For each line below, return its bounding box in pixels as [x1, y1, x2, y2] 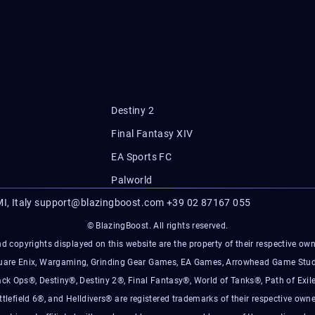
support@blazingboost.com [34, 197, 165, 208]
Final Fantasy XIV [111, 128, 193, 139]
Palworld [111, 174, 153, 186]
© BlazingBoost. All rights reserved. [86, 221, 229, 231]
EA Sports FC [111, 151, 172, 162]
